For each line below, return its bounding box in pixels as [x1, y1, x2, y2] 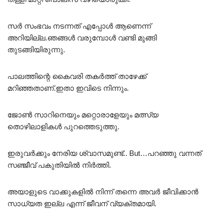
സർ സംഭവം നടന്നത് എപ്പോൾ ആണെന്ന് [7, 21, 151, 30]
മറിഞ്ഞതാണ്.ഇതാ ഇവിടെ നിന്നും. [7, 83, 129, 92]
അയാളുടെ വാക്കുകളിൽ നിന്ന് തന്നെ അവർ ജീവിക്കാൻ [7, 187, 198, 196]
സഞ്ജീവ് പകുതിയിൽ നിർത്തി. [7, 160, 111, 169]
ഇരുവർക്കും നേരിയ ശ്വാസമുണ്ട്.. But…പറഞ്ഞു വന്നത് [7, 148, 201, 157]
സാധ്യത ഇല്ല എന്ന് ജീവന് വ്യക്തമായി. [7, 199, 156, 208]
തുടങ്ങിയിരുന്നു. [7, 45, 65, 54]
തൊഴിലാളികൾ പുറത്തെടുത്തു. [7, 122, 119, 131]
